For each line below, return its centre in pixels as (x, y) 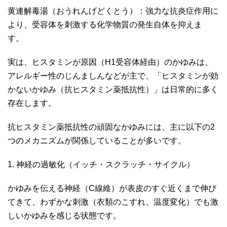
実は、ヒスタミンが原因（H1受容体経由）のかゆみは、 (110, 62)
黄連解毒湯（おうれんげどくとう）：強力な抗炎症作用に (113, 11)
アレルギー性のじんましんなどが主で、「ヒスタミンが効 (113, 75)
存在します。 (33, 103)
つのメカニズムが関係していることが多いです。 (98, 140)
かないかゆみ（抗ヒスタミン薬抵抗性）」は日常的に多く (113, 89)
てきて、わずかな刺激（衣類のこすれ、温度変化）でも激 (113, 202)
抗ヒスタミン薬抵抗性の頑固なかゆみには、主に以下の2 (111, 127)
